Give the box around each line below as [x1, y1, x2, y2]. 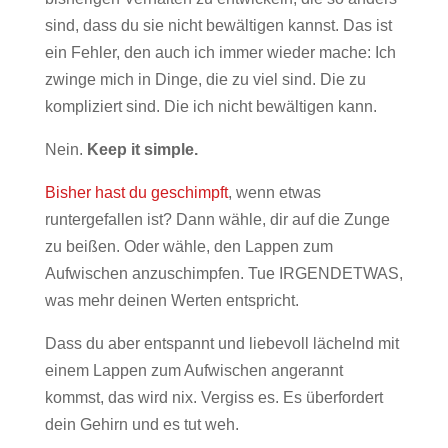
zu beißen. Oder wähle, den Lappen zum [44, 238, 333, 255]
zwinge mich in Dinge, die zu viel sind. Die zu [44, 71, 366, 88]
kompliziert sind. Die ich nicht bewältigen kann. [44, 98, 377, 115]
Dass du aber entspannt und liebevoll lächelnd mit [44, 335, 399, 352]
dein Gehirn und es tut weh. [44, 416, 239, 433]
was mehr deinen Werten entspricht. [44, 292, 299, 309]
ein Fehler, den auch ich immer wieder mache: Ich [44, 44, 396, 61]
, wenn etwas [227, 184, 321, 201]
